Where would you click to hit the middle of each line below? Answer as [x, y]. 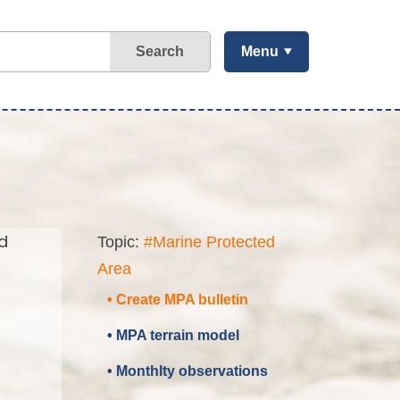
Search [160, 51]
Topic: [121, 242]
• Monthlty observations [187, 371]
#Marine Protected [209, 242]
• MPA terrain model [173, 335]
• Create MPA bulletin [178, 299]
